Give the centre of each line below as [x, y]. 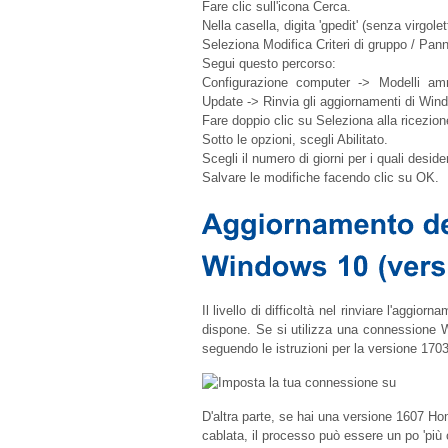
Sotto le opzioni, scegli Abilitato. [294, 140]
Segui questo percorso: [268, 64]
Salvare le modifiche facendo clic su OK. [320, 178]
